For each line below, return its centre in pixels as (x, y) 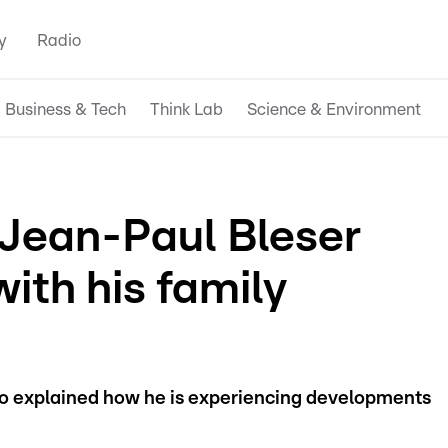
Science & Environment (334, 109)
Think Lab (186, 109)
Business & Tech (65, 109)
